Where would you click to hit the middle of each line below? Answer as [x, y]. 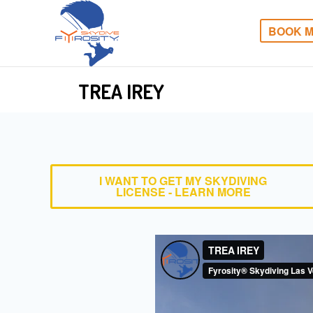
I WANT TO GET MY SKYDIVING [183, 181]
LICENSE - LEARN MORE [183, 192]
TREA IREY [121, 92]
